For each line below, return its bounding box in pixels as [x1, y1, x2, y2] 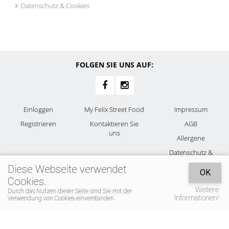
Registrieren [20, 119, 56, 128]
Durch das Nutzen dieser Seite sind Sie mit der [8, 188, 132, 195]
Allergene [176, 133, 205, 143]
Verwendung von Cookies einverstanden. [8, 195, 116, 202]
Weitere [195, 186, 219, 194]
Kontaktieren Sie [90, 119, 139, 128]
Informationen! [174, 194, 219, 202]
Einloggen [23, 105, 53, 114]
